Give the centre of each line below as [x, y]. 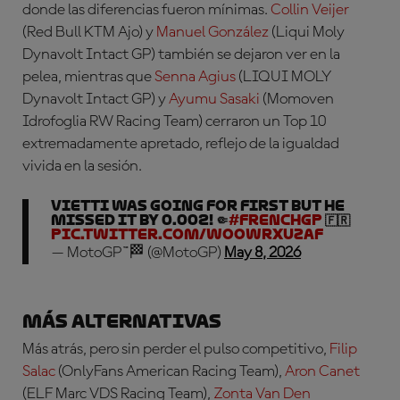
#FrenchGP [275, 220]
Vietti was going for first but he [198, 206]
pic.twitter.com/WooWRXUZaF [187, 234]
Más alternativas [122, 321]
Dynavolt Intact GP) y [96, 99]
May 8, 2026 [262, 253]
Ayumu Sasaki [214, 99]
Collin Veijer [310, 10]
